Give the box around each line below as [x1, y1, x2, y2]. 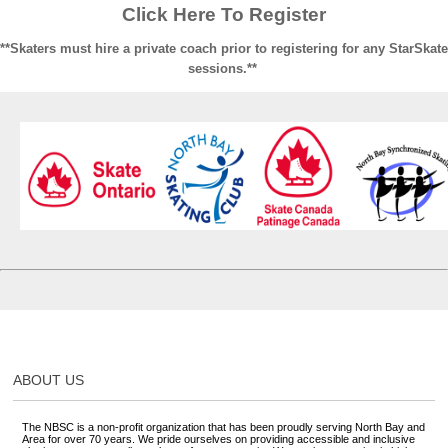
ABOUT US [13, 372, 85, 389]
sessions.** [187, 61, 261, 77]
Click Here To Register [122, 4, 326, 26]
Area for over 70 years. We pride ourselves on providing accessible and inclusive [21, 433, 415, 446]
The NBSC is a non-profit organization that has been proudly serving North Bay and [21, 421, 425, 434]
